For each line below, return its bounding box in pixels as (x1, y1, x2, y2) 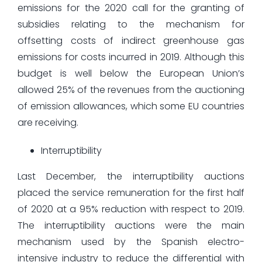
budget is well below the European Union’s (17, 66, 245, 80)
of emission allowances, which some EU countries (17, 99, 245, 113)
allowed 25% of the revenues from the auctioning (17, 82, 245, 96)
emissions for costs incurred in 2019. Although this (17, 50, 245, 64)
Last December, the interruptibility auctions (17, 169, 245, 183)
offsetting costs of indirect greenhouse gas (17, 33, 245, 47)
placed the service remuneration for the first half (17, 185, 245, 199)
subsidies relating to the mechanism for (17, 17, 245, 31)
